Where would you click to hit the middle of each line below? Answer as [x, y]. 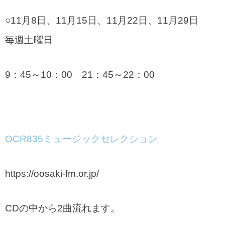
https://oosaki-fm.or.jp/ [52, 173]
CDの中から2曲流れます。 [63, 208]
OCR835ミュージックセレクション [81, 139]
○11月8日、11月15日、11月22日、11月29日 [102, 21]
